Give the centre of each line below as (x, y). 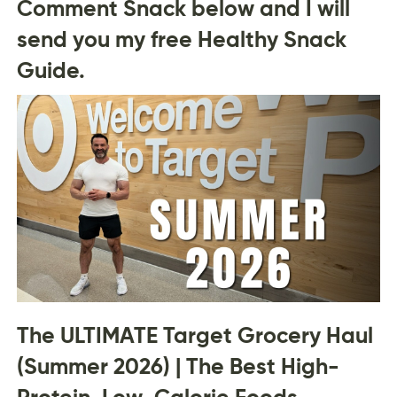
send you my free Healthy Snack (181, 39)
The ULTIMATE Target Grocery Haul (195, 335)
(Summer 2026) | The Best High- (178, 366)
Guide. (51, 70)
